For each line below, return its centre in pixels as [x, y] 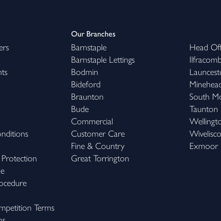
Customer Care [98, 134]
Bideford [86, 84]
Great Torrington [100, 158]
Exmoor [204, 146]
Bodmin [85, 72]
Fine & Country [98, 146]
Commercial [92, 121]
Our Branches [93, 34]
